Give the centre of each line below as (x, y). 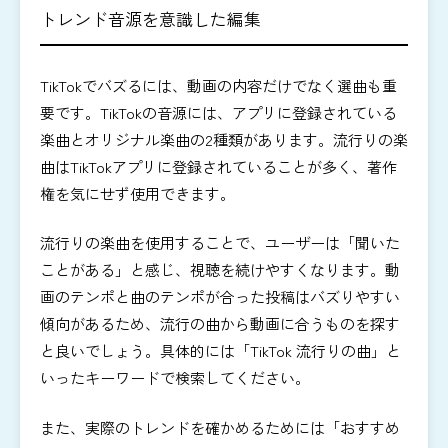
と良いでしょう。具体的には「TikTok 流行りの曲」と (220, 351)
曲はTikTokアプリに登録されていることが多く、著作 (218, 166)
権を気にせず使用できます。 (137, 193)
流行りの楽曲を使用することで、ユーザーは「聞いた (220, 243)
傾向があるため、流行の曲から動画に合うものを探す (220, 324)
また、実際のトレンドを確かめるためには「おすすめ (220, 427)
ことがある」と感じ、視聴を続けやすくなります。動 (220, 270)
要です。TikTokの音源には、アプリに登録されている (218, 112)
